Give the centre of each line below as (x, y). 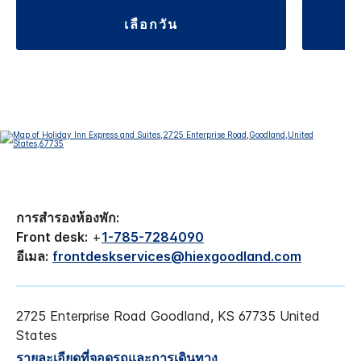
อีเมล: (32, 257)
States (37, 336)
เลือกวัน (154, 25)
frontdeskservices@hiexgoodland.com (177, 257)
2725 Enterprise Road (81, 316)
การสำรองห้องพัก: (68, 218)
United (300, 316)
